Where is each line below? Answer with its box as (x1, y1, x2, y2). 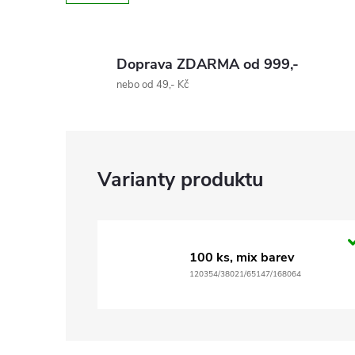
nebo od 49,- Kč (116, 77, 189, 92)
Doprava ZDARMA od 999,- (116, 54, 299, 74)
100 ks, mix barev (189, 248, 294, 266)
